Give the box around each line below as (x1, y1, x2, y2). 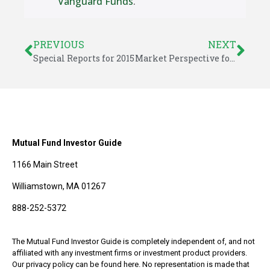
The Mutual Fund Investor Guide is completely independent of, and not (12, 237, 255, 246)
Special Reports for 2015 (33, 52, 134, 64)
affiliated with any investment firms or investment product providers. (12, 248, 247, 257)
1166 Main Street (12, 160, 78, 169)
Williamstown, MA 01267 (12, 181, 105, 191)
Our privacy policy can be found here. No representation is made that (12, 260, 250, 269)
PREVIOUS (33, 38, 84, 51)
